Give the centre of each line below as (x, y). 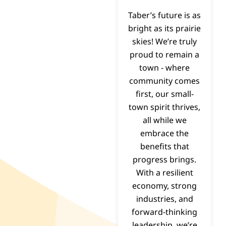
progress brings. (164, 160)
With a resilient (164, 173)
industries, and (164, 199)
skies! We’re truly (164, 42)
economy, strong (164, 186)
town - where (164, 68)
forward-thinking (164, 212)
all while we (164, 120)
